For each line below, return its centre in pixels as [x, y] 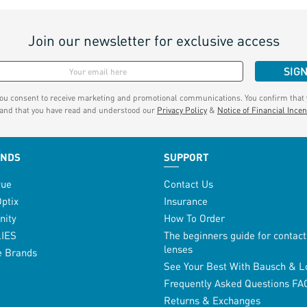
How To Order [194, 218]
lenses [178, 249]
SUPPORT [186, 157]
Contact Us [188, 184]
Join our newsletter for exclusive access [153, 40]
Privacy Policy [182, 110]
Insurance [185, 201]
